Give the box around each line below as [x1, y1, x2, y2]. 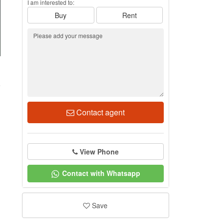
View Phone [79, 147, 119, 156]
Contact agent [74, 107, 125, 118]
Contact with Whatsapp [62, 168, 141, 178]
